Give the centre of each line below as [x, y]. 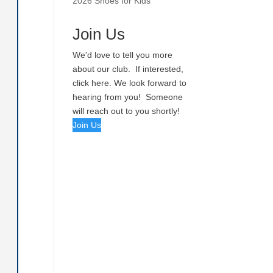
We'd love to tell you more [123, 55]
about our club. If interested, [128, 69]
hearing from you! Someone [128, 97]
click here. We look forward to [130, 83]
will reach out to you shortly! [128, 111]
